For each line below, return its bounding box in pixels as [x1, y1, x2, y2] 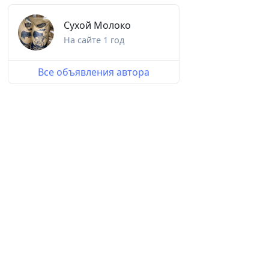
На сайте [64, 34, 103, 46]
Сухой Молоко [64, 19, 131, 32]
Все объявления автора [38, 65, 150, 79]
